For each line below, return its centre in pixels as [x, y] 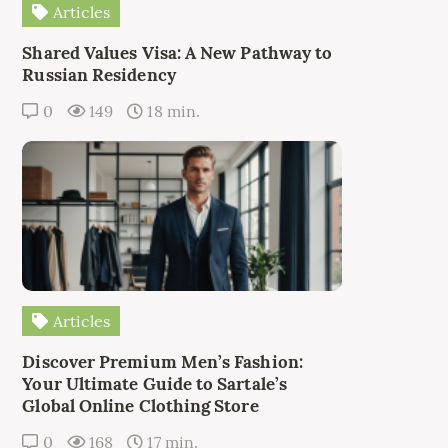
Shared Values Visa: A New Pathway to [177, 53]
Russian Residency [99, 75]
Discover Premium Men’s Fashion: [162, 362]
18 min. [171, 111]
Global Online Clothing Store [140, 406]
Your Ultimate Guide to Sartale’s [154, 384]
